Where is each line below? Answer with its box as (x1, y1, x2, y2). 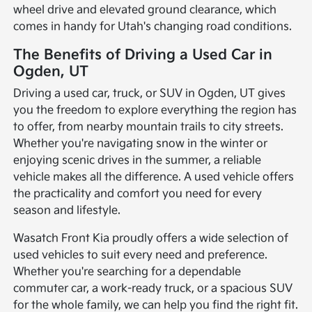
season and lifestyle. (13, 203, 121, 217)
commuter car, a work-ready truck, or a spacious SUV (13, 281, 293, 295)
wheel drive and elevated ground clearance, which (13, 3, 277, 17)
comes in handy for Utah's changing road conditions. (13, 19, 292, 33)
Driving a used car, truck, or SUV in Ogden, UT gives (13, 86, 286, 100)
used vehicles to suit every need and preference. (13, 248, 268, 262)
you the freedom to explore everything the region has (13, 103, 297, 117)
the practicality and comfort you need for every (13, 187, 263, 201)
